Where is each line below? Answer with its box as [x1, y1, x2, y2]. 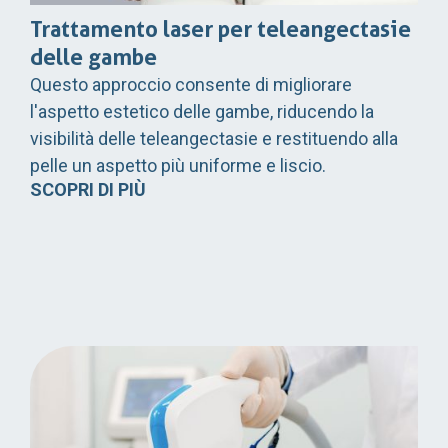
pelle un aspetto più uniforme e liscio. [30, 154, 326, 176]
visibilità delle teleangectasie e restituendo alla [30, 127, 398, 149]
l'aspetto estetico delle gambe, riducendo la [30, 100, 374, 122]
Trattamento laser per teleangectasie [30, 15, 411, 42]
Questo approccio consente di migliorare [30, 73, 352, 95]
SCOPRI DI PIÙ [30, 178, 146, 200]
